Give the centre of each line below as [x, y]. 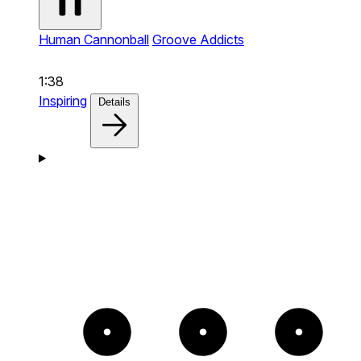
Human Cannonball [94, 39]
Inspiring [63, 100]
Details [114, 102]
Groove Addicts [198, 39]
